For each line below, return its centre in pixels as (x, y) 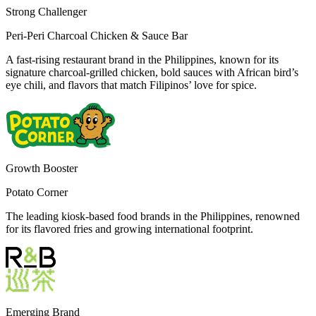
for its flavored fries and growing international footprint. (129, 229)
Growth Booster (42, 168)
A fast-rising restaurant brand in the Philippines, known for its (142, 59)
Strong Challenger (46, 11)
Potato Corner (37, 192)
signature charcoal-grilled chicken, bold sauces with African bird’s (152, 72)
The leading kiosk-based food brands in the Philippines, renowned (153, 216)
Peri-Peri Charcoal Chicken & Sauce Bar (97, 35)
